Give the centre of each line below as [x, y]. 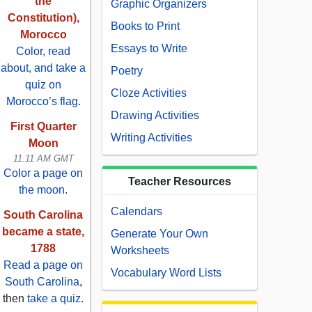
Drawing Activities [155, 116]
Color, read [43, 52]
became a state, [43, 232]
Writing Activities [151, 138]
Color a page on [43, 173]
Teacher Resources [180, 182]
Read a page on [43, 265]
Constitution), [43, 18]
